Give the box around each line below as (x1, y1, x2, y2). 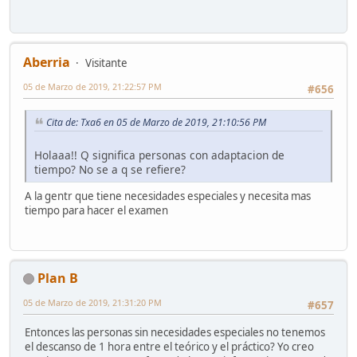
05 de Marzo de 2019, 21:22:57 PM (23, 80, 162, 93)
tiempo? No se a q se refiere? (34, 161, 186, 177)
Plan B (37, 269, 78, 287)
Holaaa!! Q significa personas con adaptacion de (34, 147, 284, 163)
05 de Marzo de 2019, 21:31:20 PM (23, 296, 162, 308)
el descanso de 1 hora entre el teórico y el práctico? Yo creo (25, 339, 314, 355)
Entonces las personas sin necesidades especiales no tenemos (25, 325, 325, 340)
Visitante (85, 56, 127, 71)
